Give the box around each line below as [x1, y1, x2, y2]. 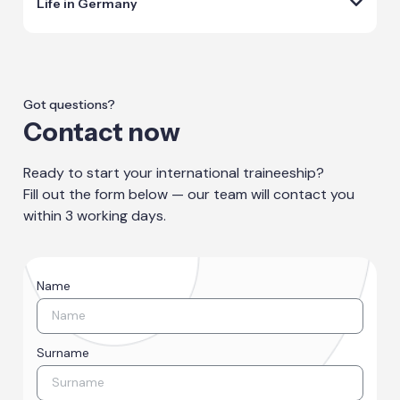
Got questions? [23, 96, 116, 112]
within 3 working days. [23, 205, 167, 225]
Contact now [23, 116, 181, 147]
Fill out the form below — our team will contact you [23, 184, 355, 204]
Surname [37, 344, 90, 361]
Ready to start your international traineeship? [23, 162, 325, 182]
